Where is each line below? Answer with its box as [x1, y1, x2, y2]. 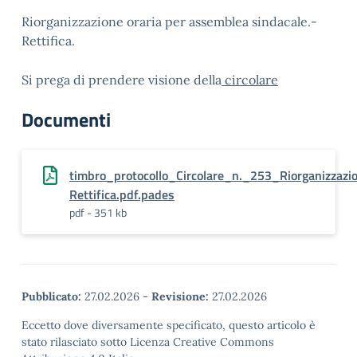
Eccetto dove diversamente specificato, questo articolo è [22, 318, 316, 332]
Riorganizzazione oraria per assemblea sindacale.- [22, 14, 317, 29]
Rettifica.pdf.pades [69, 185, 175, 204]
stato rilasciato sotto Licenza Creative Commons [22, 335, 274, 349]
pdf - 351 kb [69, 204, 127, 221]
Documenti [22, 105, 111, 134]
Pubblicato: [22, 289, 81, 304]
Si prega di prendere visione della [22, 72, 222, 88]
